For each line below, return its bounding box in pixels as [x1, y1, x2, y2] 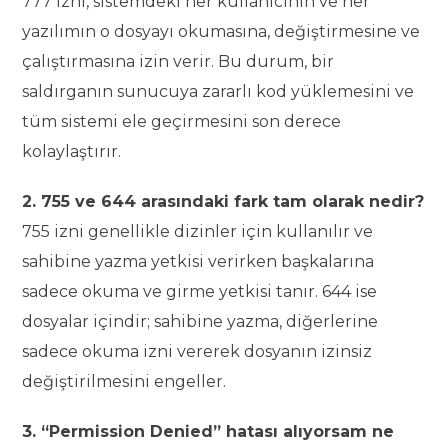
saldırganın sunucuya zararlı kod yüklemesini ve [22, 82, 415, 102]
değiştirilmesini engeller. [22, 372, 227, 392]
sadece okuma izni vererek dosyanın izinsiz [22, 342, 373, 362]
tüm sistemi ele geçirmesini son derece [22, 112, 342, 132]
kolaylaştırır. [22, 142, 122, 162]
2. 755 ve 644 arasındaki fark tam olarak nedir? [22, 192, 425, 212]
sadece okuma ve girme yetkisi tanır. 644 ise [22, 282, 378, 302]
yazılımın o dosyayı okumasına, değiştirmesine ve [22, 22, 421, 42]
